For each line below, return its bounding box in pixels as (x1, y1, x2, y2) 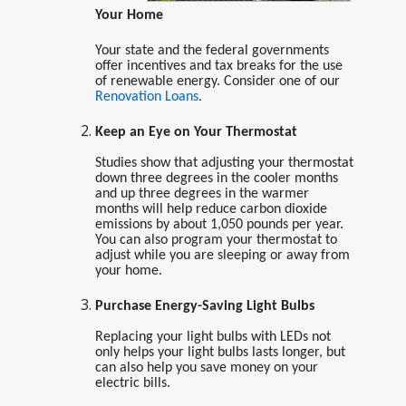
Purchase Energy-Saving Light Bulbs (94, 298, 314, 314)
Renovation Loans (94, 89, 198, 104)
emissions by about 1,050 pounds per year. (94, 217, 343, 232)
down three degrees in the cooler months (94, 170, 338, 186)
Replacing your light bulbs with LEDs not (94, 329, 331, 344)
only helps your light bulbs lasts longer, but (94, 344, 345, 360)
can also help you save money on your (94, 360, 318, 375)
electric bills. (94, 375, 170, 391)
